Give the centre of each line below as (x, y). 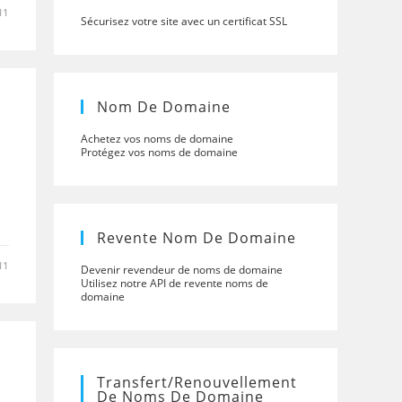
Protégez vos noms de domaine (159, 152)
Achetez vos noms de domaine (157, 139)
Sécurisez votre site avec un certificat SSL (184, 21)
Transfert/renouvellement (197, 382)
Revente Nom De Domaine (197, 238)
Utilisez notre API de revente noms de (175, 283)
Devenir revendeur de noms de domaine (182, 270)
